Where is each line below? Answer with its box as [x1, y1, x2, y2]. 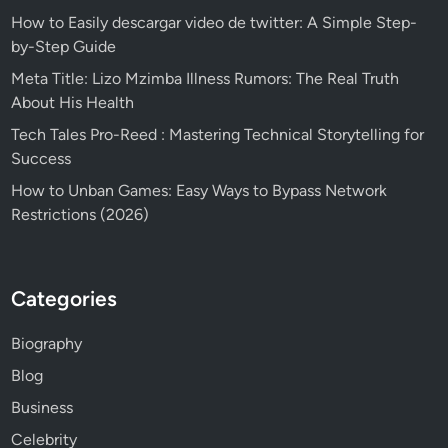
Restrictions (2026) [11, 204, 150, 224]
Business [11, 397, 74, 417]
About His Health [11, 92, 135, 112]
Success [11, 148, 72, 168]
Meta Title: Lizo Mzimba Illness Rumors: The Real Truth [11, 68, 400, 88]
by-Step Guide [11, 36, 117, 56]
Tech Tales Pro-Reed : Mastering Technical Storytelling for [11, 124, 425, 144]
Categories [11, 285, 118, 311]
